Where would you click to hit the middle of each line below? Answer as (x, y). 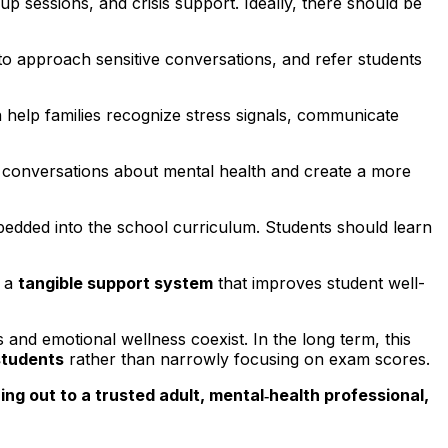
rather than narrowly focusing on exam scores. (247, 359)
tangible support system (115, 283)
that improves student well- (319, 283)
